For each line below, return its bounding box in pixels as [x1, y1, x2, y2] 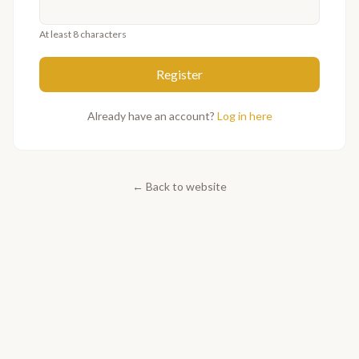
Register [156, 66, 203, 82]
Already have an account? [87, 108, 215, 123]
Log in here [216, 108, 272, 123]
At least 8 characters [39, 27, 127, 40]
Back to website [146, 179, 227, 193]
